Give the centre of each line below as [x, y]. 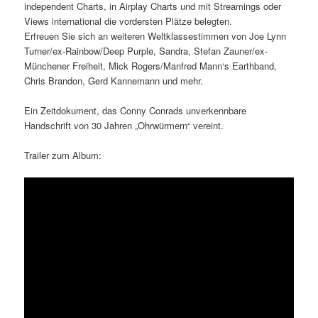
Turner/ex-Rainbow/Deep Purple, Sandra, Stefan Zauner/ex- [146, 50]
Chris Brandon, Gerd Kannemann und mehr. [114, 80]
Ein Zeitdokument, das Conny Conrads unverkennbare [136, 110]
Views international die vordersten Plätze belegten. [128, 21]
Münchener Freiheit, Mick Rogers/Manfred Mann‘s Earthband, [151, 65]
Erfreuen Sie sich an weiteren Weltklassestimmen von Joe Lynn [155, 35]
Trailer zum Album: [63, 155]
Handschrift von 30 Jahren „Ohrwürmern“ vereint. [124, 125]
